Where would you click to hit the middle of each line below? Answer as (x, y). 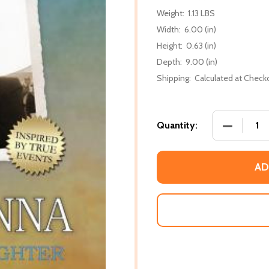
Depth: (169, 62)
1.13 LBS (201, 13)
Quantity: (177, 125)
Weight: (171, 13)
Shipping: (174, 78)
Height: (170, 45)
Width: (169, 29)
